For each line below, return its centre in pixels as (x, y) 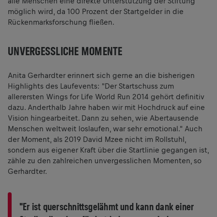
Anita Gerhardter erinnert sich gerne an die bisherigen (101, 75)
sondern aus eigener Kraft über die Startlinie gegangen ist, (108, 150)
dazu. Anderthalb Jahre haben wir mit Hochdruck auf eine (106, 107)
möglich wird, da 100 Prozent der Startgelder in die (96, 11)
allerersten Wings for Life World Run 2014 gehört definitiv (106, 96)
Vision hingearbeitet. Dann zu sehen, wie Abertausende (103, 118)
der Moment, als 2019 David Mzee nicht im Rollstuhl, (97, 139)
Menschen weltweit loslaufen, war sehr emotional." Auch (105, 128)
